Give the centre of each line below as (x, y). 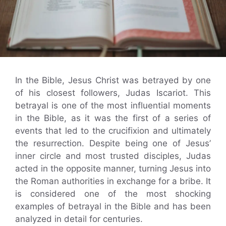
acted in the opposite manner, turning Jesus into (113, 168)
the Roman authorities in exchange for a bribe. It (113, 181)
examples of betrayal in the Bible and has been (113, 206)
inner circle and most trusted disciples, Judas (113, 156)
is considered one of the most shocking (113, 193)
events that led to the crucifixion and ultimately (113, 130)
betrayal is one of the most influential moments (113, 105)
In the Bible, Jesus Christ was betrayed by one (113, 80)
